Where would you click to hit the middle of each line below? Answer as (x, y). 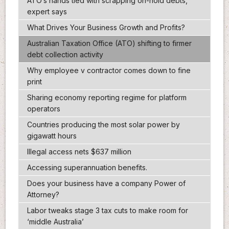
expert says (47, 12)
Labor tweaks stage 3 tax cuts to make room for (107, 211)
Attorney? (43, 195)
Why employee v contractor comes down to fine (109, 71)
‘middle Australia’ (55, 222)
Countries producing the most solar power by (103, 125)
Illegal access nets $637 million (79, 152)
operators (43, 109)
